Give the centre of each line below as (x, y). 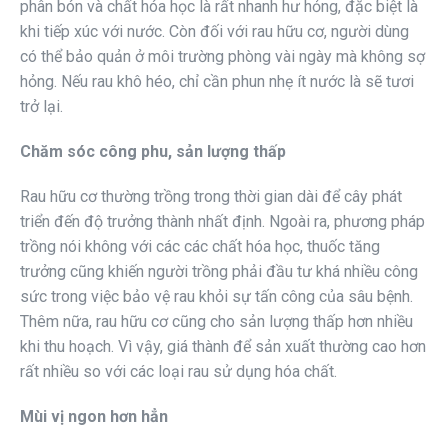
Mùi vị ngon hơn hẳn (94, 416)
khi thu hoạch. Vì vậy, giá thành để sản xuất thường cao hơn (223, 346)
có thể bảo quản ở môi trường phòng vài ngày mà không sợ (222, 56)
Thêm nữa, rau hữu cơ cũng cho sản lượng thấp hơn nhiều (216, 321)
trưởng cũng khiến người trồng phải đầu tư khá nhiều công (219, 271)
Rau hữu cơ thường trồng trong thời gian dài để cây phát (211, 196)
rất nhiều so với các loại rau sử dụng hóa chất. (178, 371)
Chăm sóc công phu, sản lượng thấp (153, 151)
